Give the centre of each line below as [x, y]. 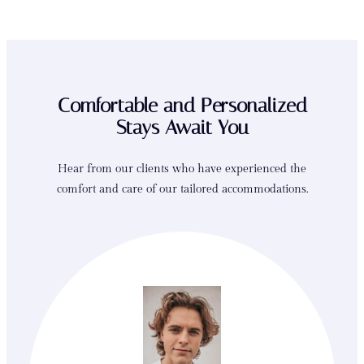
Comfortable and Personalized [182, 106]
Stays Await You [182, 128]
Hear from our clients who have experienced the [182, 169]
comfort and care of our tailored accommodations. [182, 189]
